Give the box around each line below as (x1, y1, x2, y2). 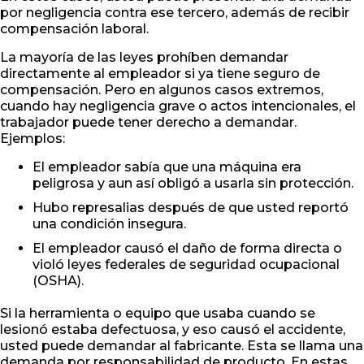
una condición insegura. (32, 216, 186, 232)
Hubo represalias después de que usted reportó (32, 200, 349, 216)
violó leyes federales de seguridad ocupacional (32, 257, 340, 273)
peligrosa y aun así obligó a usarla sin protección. (32, 175, 353, 192)
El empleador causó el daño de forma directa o (32, 240, 342, 257)
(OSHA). (32, 273, 84, 289)
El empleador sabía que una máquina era (32, 159, 301, 175)
